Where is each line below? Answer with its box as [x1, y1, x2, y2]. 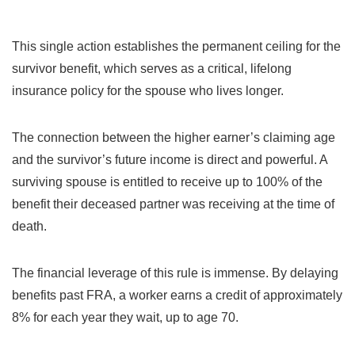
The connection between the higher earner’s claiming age [12, 130, 335, 144]
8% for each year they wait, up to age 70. [12, 310, 239, 324]
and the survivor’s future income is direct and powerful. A [12, 152, 327, 166]
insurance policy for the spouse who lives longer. [12, 83, 284, 97]
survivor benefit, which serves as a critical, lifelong [12, 61, 292, 75]
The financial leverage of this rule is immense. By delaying [12, 265, 338, 280]
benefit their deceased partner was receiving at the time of [12, 197, 334, 211]
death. [12, 219, 47, 233]
